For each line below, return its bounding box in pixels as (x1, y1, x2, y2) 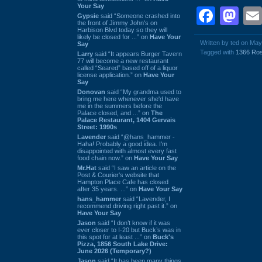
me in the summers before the (77, 102, 162, 109)
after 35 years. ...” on (77, 185, 139, 192)
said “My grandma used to (105, 88, 181, 95)
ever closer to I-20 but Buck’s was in (77, 226, 181, 233)
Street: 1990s (77, 123, 117, 130)
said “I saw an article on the (96, 164, 176, 171)
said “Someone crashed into (99, 12, 180, 19)
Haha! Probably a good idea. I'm (77, 140, 167, 147)
